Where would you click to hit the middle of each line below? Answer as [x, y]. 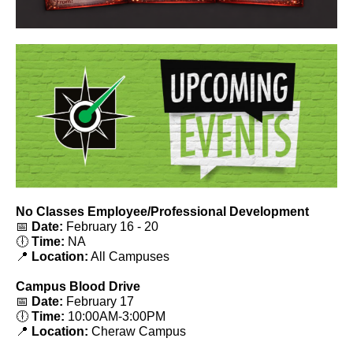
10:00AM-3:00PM [115, 316]
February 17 [98, 301]
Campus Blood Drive [78, 286]
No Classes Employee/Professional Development [162, 212]
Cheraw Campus [137, 331]
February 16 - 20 [111, 227]
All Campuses [129, 256]
